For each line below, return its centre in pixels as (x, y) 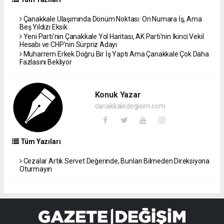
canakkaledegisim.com (130, 106)
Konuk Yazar (118, 94)
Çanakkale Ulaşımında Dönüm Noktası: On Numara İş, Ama (112, 19)
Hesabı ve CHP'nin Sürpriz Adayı (68, 44)
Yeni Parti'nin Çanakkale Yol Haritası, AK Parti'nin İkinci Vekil (113, 36)
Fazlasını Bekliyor (46, 62)
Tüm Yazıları (40, 141)
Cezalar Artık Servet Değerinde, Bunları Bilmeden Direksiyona (116, 161)
